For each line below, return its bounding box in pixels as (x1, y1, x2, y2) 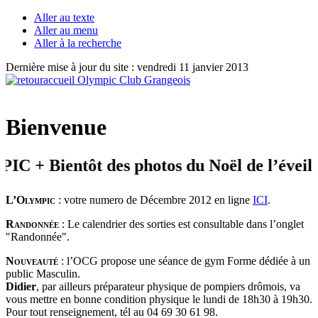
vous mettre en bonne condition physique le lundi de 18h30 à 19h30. (6, 292, 312, 305)
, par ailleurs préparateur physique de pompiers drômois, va (36, 280, 300, 292)
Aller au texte (34, 11, 94, 23)
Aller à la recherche (34, 37, 121, 49)
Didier (6, 280, 36, 292)
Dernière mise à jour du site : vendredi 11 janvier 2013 (6, 61, 248, 73)
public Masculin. (6, 267, 80, 280)
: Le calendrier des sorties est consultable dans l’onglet (59, 217, 304, 230)
